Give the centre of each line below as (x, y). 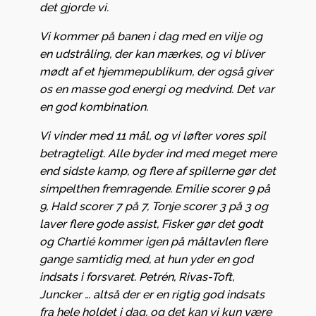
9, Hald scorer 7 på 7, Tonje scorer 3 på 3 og (154, 206)
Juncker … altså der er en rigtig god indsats (152, 294)
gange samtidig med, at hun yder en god (146, 259)
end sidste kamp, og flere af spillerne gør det (158, 171)
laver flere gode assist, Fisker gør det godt (151, 224)
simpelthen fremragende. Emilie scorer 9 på (155, 188)
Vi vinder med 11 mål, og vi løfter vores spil (153, 135)
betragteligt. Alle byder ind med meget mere (158, 153)
